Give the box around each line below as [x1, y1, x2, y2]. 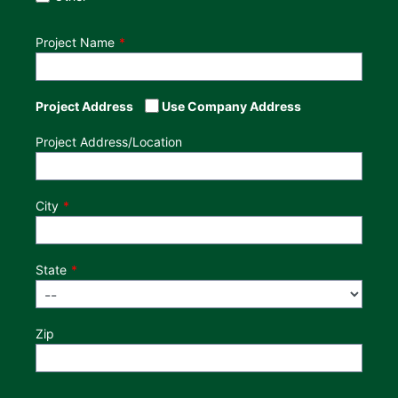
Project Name [36, 35, 115, 51]
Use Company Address [159, 99, 301, 115]
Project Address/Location [36, 134, 182, 150]
